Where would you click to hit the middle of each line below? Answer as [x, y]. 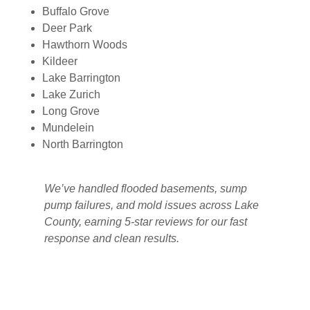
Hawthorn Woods [84, 45]
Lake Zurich [71, 94]
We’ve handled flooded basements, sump [146, 189]
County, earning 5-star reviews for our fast [146, 222]
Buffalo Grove [75, 11]
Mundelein [68, 128]
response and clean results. [112, 238]
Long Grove [71, 111]
